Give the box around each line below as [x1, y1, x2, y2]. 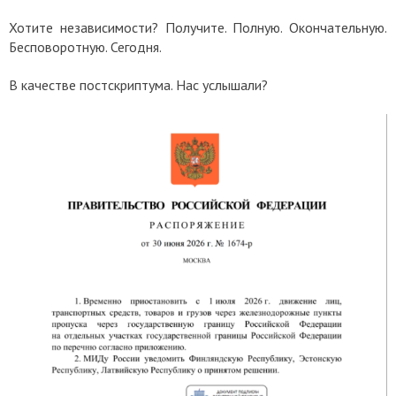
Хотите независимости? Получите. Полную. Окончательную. [9, 19, 387, 37]
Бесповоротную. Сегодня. [9, 38, 162, 57]
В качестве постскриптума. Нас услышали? [9, 76, 271, 95]
